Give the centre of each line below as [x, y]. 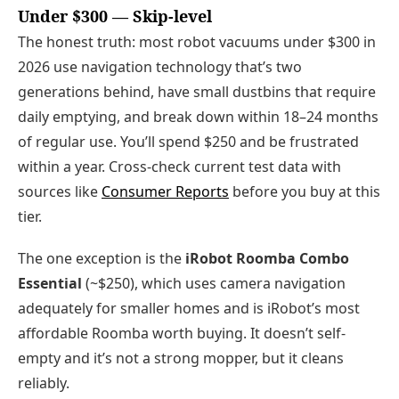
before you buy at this [305, 192]
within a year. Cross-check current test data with [179, 167]
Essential [50, 284]
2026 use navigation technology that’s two [160, 67]
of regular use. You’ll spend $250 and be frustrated [188, 142]
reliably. [44, 383]
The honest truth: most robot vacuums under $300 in [197, 42]
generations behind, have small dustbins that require [197, 92]
